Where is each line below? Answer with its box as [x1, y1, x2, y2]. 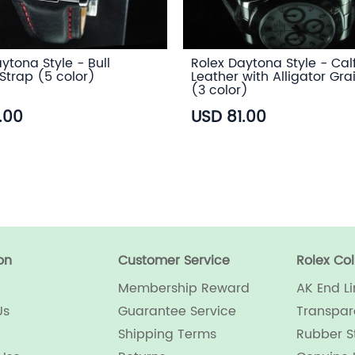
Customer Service [117, 250, 230, 272]
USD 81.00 [190, 104, 266, 131]
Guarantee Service [117, 301, 236, 323]
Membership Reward [117, 278, 250, 300]
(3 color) [190, 80, 248, 101]
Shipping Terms [117, 324, 216, 345]
